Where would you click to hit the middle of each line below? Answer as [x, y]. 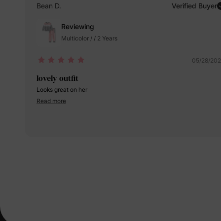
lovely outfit [57, 78]
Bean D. [49, 6]
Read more [51, 101]
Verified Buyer [194, 6]
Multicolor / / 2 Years [89, 38]
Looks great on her [62, 90]
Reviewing [78, 26]
